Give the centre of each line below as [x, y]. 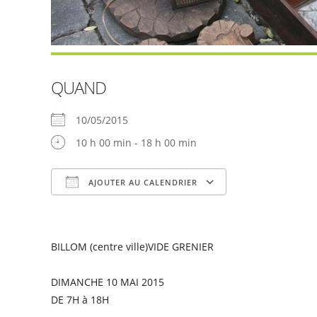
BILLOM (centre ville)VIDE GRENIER [132, 246]
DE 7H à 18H [80, 299]
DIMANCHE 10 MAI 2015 [108, 282]
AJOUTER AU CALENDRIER [142, 182]
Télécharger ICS [113, 209]
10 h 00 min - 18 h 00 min [136, 142]
